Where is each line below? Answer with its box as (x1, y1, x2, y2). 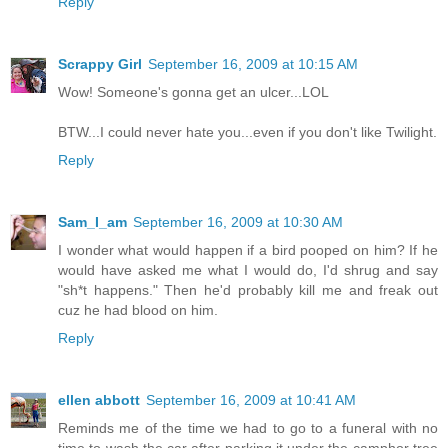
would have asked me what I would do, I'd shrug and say (58, 261, 438, 278)
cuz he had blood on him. (58, 301, 218, 318)
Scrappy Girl (58, 55, 142, 72)
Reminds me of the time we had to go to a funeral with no (58, 419, 438, 436)
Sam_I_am (58, 213, 127, 230)
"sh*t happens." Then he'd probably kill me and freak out (58, 281, 438, 298)
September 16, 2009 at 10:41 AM (146, 391, 356, 408)
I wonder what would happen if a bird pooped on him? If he (58, 241, 438, 258)
